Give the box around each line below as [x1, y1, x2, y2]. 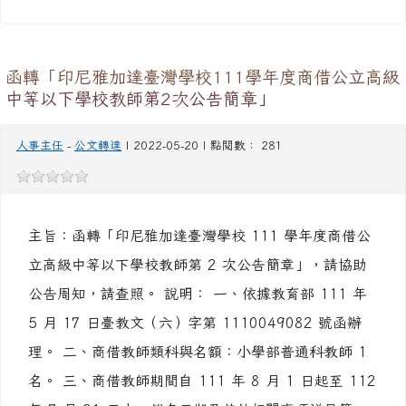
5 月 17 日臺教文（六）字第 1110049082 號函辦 [28, 315, 362, 330]
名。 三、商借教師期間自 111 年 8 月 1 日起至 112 [28, 373, 376, 388]
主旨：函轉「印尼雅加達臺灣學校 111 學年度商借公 [28, 228, 371, 243]
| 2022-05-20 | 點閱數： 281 [121, 140, 283, 151]
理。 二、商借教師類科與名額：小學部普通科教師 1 [28, 344, 367, 359]
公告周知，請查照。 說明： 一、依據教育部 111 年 [28, 286, 367, 301]
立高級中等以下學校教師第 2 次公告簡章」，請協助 [28, 257, 367, 272]
